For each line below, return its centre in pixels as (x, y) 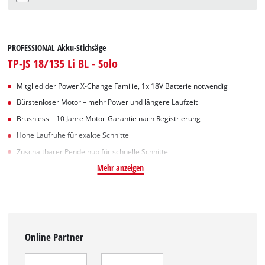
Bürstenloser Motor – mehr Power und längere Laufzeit (107, 102)
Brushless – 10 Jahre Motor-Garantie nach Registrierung (109, 119)
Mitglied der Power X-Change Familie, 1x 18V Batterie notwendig (122, 86)
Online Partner (54, 237)
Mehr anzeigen (121, 167)
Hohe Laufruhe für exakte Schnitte (73, 135)
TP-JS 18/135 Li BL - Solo (63, 63)
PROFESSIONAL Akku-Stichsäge (57, 47)
